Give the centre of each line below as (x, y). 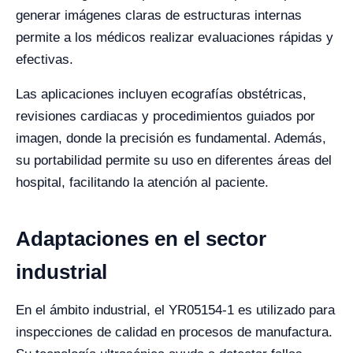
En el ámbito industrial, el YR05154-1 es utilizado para (175, 310)
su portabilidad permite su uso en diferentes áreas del (174, 160)
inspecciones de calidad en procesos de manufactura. (174, 332)
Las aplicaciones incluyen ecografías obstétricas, (161, 94)
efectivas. (45, 59)
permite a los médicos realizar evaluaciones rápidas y (175, 37)
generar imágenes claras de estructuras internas (159, 15)
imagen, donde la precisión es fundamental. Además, (171, 138)
